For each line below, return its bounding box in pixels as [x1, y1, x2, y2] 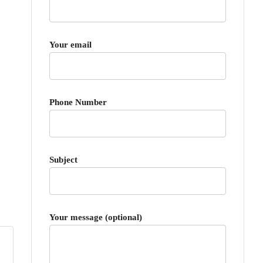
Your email [49, 40, 92, 49]
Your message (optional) [49, 213, 142, 222]
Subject [49, 155, 77, 164]
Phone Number [49, 97, 107, 107]
